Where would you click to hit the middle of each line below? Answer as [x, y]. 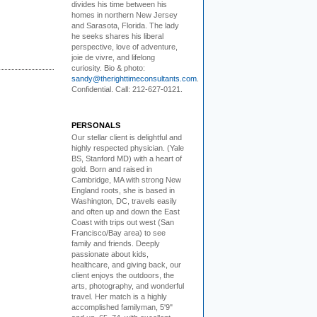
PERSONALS [96, 125]
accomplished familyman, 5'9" [122, 307]
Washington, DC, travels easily [124, 201]
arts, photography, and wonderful [128, 286]
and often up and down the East [126, 212]
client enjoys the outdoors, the [123, 275]
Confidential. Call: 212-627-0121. [127, 89]
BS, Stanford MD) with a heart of [127, 158]
